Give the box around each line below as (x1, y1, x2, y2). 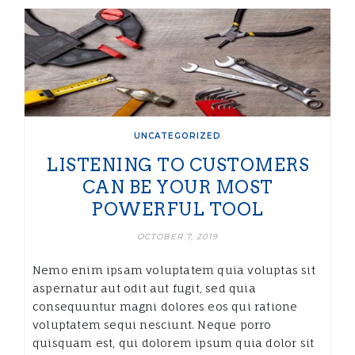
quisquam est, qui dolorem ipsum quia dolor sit (32, 335, 315, 349)
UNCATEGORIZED (134, 130, 221, 141)
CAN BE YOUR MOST (82, 176, 273, 197)
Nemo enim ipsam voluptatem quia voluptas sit (32, 262, 315, 277)
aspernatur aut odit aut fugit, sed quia (32, 281, 256, 295)
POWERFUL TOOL (91, 198, 264, 219)
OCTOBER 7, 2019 (137, 231, 218, 242)
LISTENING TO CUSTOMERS (46, 154, 309, 175)
